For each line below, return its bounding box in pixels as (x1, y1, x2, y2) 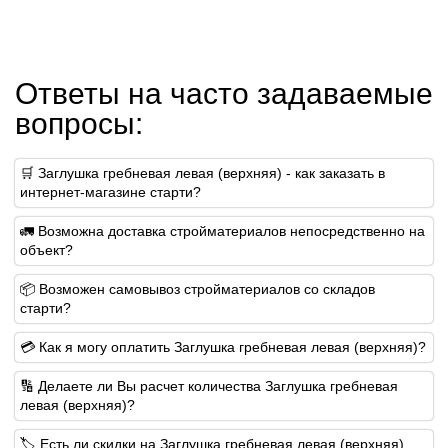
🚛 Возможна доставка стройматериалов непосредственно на (20, 222, 425, 239)
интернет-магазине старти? (20, 183, 201, 200)
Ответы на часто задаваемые (15, 76, 433, 110)
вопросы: (15, 106, 143, 140)
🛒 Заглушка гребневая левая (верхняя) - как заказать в (20, 164, 385, 181)
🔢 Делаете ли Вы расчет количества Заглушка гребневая (20, 377, 398, 394)
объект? (20, 241, 73, 258)
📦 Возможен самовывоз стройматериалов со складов (20, 280, 375, 297)
